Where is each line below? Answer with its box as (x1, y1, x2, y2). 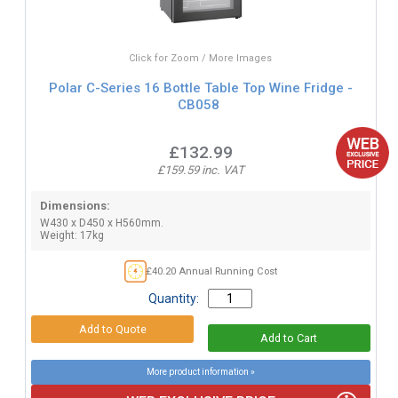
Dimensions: (39, 198, 110, 212)
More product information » (146, 366, 255, 377)
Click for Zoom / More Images (129, 52, 273, 64)
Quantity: (148, 291, 200, 306)
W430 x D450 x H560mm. (39, 216, 163, 229)
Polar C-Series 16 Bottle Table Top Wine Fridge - (48, 80, 353, 97)
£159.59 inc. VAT (156, 163, 244, 177)
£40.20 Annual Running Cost (146, 265, 277, 277)
